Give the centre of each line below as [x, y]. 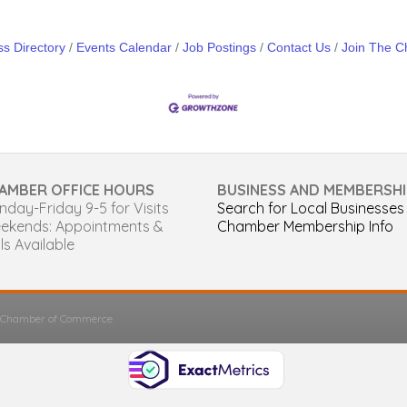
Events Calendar [124, 48]
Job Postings [219, 48]
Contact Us [299, 48]
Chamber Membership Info [305, 226]
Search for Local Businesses [311, 208]
